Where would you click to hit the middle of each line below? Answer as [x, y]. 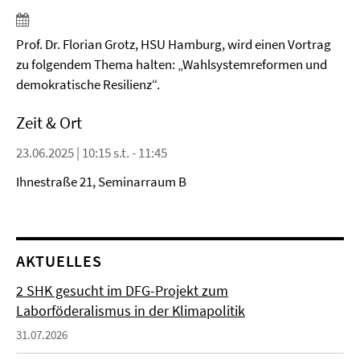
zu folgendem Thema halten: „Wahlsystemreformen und [172, 64]
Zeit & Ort [49, 123]
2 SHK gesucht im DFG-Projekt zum [122, 290]
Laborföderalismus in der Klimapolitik [131, 311]
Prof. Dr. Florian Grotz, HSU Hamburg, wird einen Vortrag [174, 44]
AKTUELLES [59, 261]
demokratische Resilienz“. [88, 84]
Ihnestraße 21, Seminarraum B [101, 182]
